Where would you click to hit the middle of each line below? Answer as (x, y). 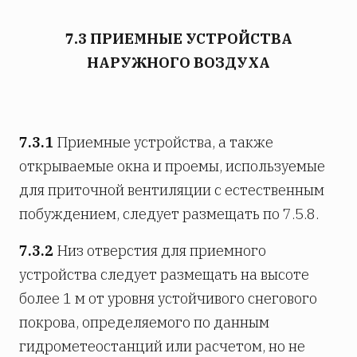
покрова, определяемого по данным (144, 322)
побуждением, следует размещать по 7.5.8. (169, 214)
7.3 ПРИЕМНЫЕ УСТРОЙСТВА (178, 38)
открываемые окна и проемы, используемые (172, 166)
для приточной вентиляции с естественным (172, 190)
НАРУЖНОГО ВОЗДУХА (178, 62)
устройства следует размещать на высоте (164, 274)
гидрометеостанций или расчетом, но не (162, 346)
